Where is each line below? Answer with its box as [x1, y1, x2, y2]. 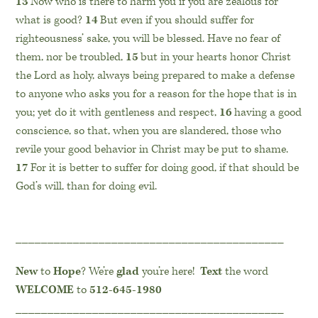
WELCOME [16, 283, 75, 298]
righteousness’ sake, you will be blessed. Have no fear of [16, 31, 281, 47]
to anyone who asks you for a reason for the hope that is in [16, 87, 297, 102]
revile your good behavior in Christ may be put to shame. [16, 142, 289, 158]
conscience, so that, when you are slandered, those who [16, 124, 282, 139]
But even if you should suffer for [100, 13, 255, 28]
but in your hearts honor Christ [141, 50, 292, 65]
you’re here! [139, 264, 195, 280]
